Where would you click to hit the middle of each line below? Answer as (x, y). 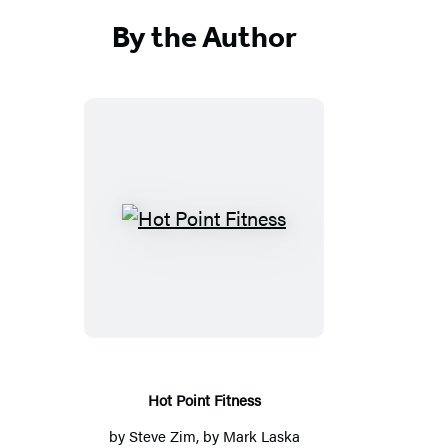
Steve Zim (162, 435)
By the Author (204, 36)
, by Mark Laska (247, 435)
